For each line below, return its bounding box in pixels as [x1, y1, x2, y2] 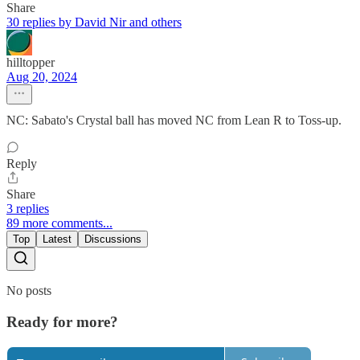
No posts [6, 284, 51, 298]
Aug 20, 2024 [6, 70, 77, 84]
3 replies [6, 202, 49, 216]
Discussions [84, 233, 141, 246]
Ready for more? [6, 313, 118, 330]
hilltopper [6, 55, 55, 70]
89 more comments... [6, 216, 112, 231]
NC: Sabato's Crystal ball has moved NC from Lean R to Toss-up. [6, 113, 342, 128]
